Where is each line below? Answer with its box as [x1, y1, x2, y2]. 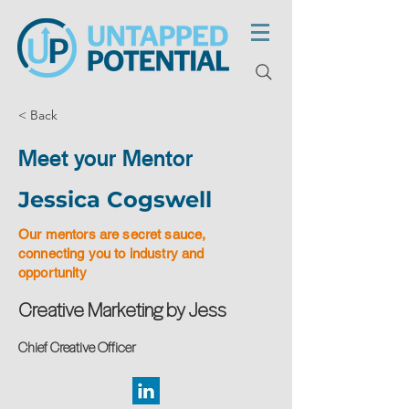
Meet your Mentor [18, 143, 194, 173]
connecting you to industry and [18, 246, 204, 261]
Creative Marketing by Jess [18, 295, 226, 323]
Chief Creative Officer [18, 337, 136, 357]
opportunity [18, 265, 87, 280]
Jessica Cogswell [18, 186, 212, 213]
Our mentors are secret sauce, [18, 226, 206, 242]
